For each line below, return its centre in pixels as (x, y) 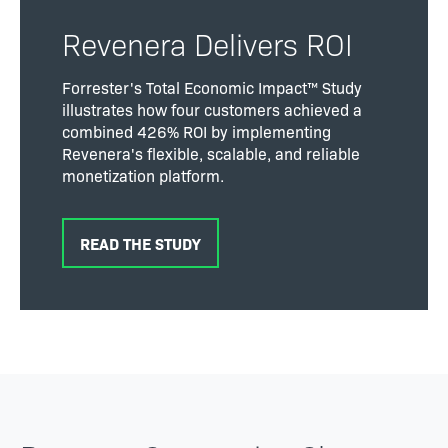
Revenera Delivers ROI (207, 43)
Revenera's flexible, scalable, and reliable (211, 153)
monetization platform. (145, 175)
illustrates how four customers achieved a (212, 109)
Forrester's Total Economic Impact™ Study (212, 87)
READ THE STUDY (140, 243)
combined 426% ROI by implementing (196, 131)
